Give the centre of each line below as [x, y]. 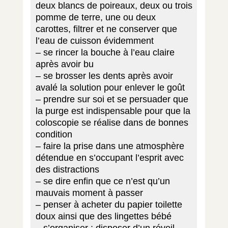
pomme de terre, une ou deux [95, 17]
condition [54, 134]
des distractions [67, 169]
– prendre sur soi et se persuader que [112, 99]
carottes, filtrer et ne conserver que [106, 29]
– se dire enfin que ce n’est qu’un [103, 181]
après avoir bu [64, 64]
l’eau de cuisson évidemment [94, 40]
